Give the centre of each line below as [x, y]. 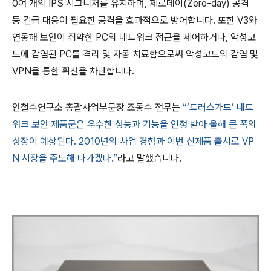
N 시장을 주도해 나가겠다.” [65, 158]
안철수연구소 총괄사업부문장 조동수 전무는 [96, 107]
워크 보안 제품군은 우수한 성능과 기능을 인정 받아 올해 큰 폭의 [134, 124]
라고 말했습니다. [149, 158]
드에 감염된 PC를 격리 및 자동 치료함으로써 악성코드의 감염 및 [135, 54]
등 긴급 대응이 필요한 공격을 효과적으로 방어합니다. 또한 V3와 [135, 20]
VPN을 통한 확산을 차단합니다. [73, 71]
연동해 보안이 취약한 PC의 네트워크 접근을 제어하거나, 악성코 [134, 37]
